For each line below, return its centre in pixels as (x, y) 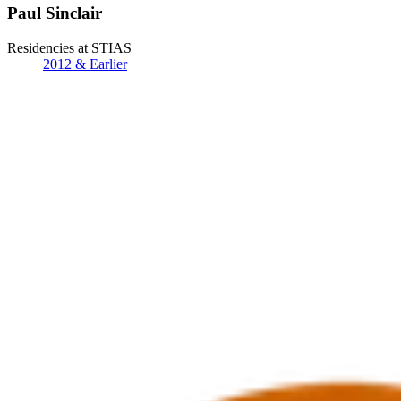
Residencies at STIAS (69, 48)
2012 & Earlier (85, 64)
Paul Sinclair (55, 13)
